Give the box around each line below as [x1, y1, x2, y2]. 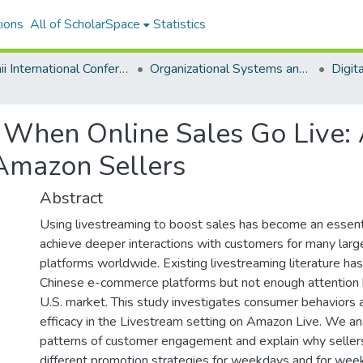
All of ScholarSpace [29, 15, 140, 33]
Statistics [152, 15, 206, 33]
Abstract [40, 187, 103, 209]
